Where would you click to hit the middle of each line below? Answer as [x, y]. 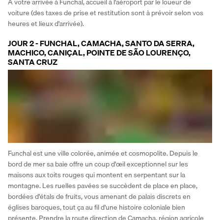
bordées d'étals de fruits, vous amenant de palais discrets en [99, 197]
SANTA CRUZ [33, 62]
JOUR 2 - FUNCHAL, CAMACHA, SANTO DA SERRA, [101, 43]
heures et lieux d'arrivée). [46, 23]
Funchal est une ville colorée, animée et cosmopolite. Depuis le [103, 153]
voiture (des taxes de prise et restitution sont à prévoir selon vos [106, 13]
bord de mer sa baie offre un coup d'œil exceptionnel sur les [98, 164]
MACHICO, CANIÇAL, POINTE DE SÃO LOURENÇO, [99, 52]
